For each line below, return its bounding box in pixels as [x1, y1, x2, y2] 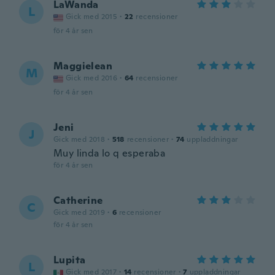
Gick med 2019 [53, 207, 106, 217]
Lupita [53, 254, 86, 266]
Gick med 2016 [66, 73, 118, 83]
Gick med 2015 [66, 12, 118, 21]
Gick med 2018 [53, 134, 106, 144]
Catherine [53, 194, 103, 207]
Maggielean [53, 60, 112, 72]
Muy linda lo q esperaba [53, 147, 166, 160]
